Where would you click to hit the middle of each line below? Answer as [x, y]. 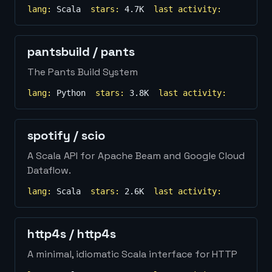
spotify [49, 135]
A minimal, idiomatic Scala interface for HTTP [132, 254]
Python [71, 93]
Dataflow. [49, 170]
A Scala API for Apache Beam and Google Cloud [136, 156]
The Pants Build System [83, 72]
